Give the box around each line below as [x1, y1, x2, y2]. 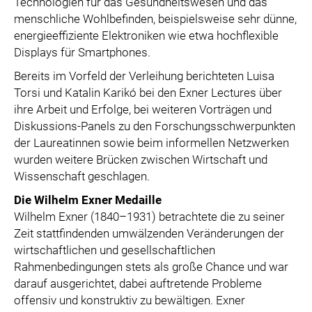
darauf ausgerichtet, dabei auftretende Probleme [14, 276, 262, 290]
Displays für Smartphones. [14, 45, 150, 59]
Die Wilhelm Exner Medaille [14, 193, 162, 207]
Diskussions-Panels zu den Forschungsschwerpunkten [14, 119, 295, 133]
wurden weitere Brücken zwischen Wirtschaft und [14, 153, 267, 166]
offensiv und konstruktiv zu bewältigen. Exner [14, 293, 245, 307]
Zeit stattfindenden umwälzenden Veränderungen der [14, 226, 284, 240]
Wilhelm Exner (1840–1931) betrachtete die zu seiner [14, 210, 285, 224]
